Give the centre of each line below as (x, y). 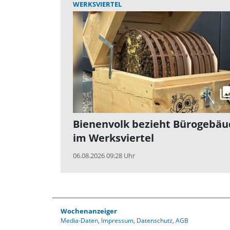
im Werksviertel (113, 138)
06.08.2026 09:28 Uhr (104, 156)
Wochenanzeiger (89, 211)
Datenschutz (155, 221)
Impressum (117, 221)
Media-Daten (79, 221)
